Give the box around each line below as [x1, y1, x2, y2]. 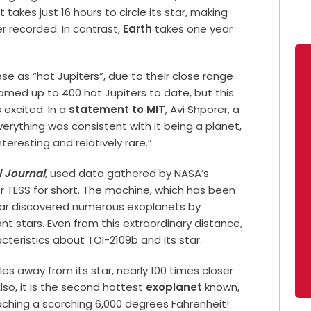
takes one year [152, 21, 233, 36]
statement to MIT [69, 101, 166, 117]
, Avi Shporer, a [165, 101, 240, 117]
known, [202, 279, 240, 294]
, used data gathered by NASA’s [45, 165, 210, 180]
